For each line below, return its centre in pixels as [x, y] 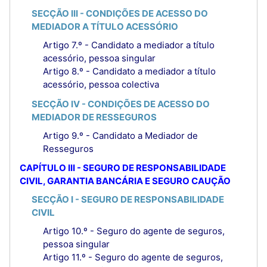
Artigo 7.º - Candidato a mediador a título [129, 45]
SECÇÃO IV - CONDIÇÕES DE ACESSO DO [120, 104]
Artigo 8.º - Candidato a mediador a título [129, 72]
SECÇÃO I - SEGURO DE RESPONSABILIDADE [128, 200]
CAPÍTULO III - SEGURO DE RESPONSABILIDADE [123, 168]
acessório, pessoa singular [99, 58]
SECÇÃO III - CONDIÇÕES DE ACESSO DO [119, 14]
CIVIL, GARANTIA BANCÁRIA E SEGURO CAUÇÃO [125, 181]
